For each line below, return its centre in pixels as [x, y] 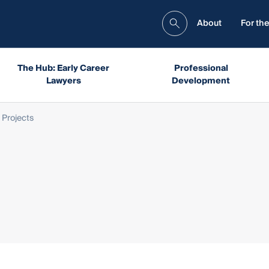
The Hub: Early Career [63, 68]
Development [201, 81]
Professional [201, 68]
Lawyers [63, 81]
